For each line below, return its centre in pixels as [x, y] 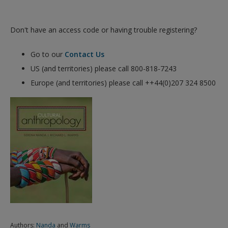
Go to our [48, 54]
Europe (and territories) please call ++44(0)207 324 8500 [123, 83]
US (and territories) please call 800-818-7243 [104, 68]
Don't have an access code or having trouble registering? [104, 30]
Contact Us [84, 54]
